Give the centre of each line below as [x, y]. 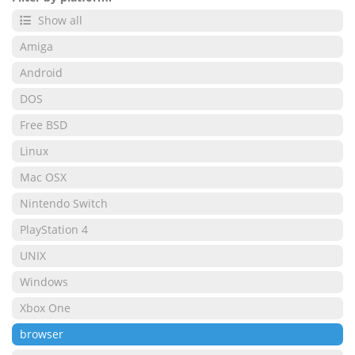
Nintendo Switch [64, 203]
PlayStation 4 [54, 229]
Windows [44, 282]
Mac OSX [43, 177]
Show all [59, 20]
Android [41, 73]
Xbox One [45, 308]
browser [42, 334]
